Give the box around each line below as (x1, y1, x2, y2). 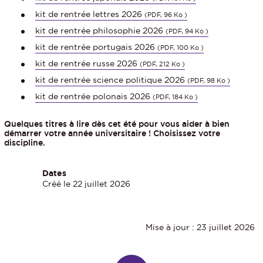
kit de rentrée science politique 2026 (35, 75, 185, 85)
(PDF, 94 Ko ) (166, 28, 208, 35)
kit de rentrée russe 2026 (35, 59, 137, 69)
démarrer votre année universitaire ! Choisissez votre (4, 129, 220, 139)
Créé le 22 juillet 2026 (42, 179, 131, 189)
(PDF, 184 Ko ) (153, 93, 198, 101)
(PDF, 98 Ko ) (187, 77, 230, 85)
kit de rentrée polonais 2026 (35, 92, 150, 102)
